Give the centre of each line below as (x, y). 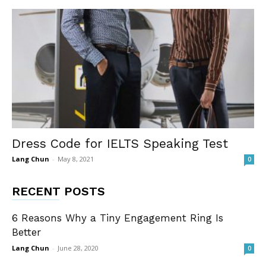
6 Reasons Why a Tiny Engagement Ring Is (118, 218)
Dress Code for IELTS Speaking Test (120, 144)
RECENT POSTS (58, 191)
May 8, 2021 (76, 159)
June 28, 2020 (78, 248)
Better (28, 232)
